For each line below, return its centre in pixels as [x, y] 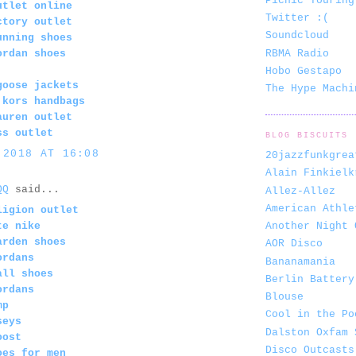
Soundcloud [297, 36]
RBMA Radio [297, 53]
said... [34, 189]
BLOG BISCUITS [307, 136]
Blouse [284, 297]
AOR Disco [294, 244]
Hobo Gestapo [304, 71]
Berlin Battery [310, 279]
